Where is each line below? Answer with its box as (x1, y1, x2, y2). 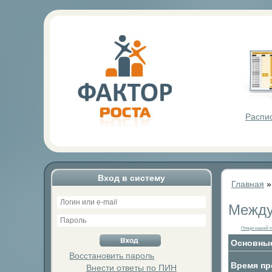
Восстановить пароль (69, 251, 155, 260)
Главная (231, 179, 264, 189)
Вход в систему (98, 173, 165, 183)
